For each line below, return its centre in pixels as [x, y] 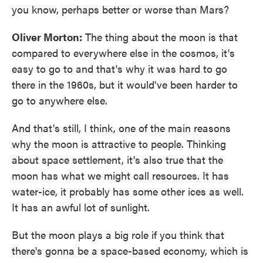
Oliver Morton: [47, 36]
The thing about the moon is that [160, 36]
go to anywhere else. [60, 100]
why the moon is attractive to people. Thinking [119, 143]
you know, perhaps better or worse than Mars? [120, 9]
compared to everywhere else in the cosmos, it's [123, 52]
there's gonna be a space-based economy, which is [130, 250]
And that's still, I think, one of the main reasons [121, 127]
